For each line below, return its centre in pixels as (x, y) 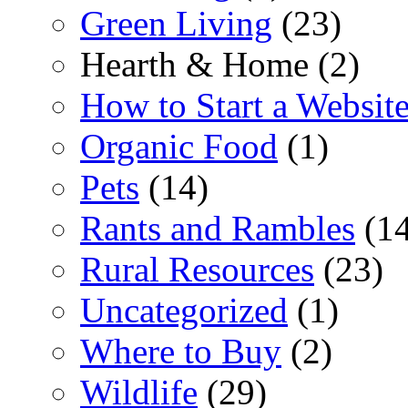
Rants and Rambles (218, 228)
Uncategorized (184, 310)
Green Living (176, 23)
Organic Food (179, 146)
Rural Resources (197, 269)
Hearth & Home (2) (220, 64)
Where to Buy (181, 351)
